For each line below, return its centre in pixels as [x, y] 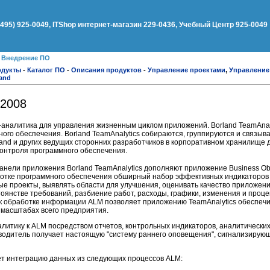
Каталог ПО [46, 70]
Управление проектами [187, 70]
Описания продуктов [106, 70]
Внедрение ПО [26, 58]
